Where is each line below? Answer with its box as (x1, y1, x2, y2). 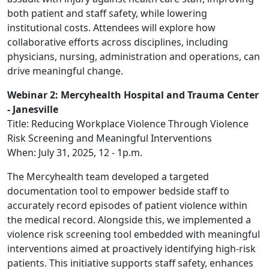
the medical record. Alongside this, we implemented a (7, 213, 251, 226)
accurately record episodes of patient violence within (7, 199, 247, 212)
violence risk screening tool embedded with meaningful (7, 228, 260, 241)
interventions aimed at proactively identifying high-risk (7, 242, 256, 255)
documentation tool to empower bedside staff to (7, 184, 229, 198)
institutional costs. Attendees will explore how (7, 21, 216, 34)
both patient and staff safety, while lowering (7, 7, 207, 20)
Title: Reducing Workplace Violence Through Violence (7, 117, 249, 130)
